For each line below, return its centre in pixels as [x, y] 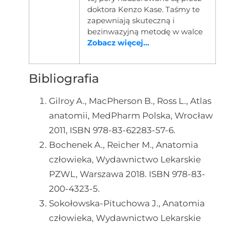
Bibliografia [64, 79]
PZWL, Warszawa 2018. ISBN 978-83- [127, 174]
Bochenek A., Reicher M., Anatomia [123, 145]
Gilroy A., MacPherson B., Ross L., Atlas [130, 101]
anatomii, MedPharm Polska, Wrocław [131, 116]
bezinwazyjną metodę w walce [145, 32]
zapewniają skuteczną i [131, 21]
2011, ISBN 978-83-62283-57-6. [112, 130]
